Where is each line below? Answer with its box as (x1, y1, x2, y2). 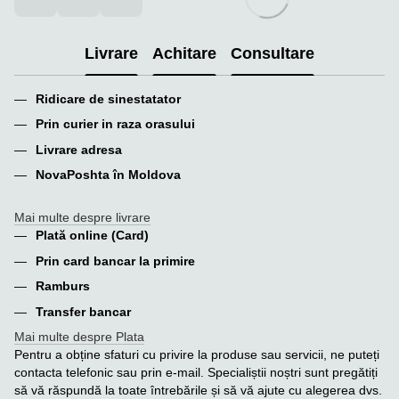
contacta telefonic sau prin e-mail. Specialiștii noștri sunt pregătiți (14, 364, 378, 379)
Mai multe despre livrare (14, 210, 151, 225)
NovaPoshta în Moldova (36, 167, 181, 182)
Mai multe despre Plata (14, 329, 144, 344)
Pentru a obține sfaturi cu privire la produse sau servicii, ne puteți (14, 346, 379, 362)
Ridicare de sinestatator (36, 91, 181, 106)
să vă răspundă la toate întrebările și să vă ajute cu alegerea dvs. (14, 382, 382, 397)
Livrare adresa (36, 142, 122, 157)
